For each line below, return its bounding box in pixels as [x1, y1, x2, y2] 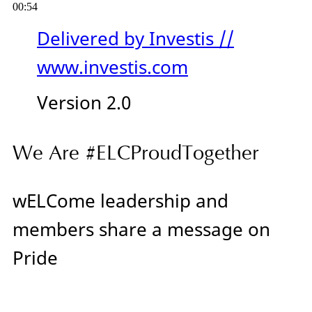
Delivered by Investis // [37, 26, 234, 51]
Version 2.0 [37, 90, 131, 115]
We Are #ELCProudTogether [13, 140, 259, 166]
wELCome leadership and [13, 188, 228, 213]
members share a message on [13, 217, 270, 242]
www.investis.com [37, 54, 188, 79]
